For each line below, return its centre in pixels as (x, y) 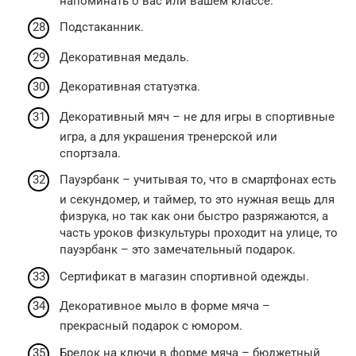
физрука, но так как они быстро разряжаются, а (194, 216)
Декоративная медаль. (124, 57)
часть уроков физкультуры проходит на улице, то (199, 233)
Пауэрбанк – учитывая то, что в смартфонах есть (198, 180)
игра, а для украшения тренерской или (168, 136)
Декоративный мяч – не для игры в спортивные (197, 116)
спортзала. (90, 153)
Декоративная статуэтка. (130, 87)
